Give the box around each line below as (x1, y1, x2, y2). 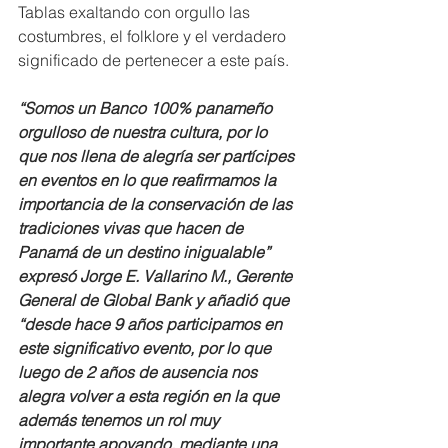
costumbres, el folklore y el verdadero (18, 25, 290, 46)
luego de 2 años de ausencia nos (18, 361, 261, 382)
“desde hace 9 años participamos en (18, 313, 286, 334)
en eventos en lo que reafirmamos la (18, 169, 280, 190)
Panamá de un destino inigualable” (18, 241, 274, 262)
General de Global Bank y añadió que (18, 289, 293, 310)
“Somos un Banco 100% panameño (18, 97, 276, 118)
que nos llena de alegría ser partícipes (18, 145, 298, 166)
